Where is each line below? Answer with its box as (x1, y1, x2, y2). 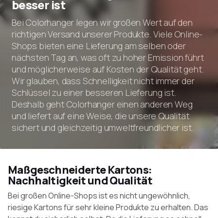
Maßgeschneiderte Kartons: (8, 163, 152, 177)
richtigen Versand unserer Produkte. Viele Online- (12, 28, 203, 40)
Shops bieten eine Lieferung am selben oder (12, 40, 186, 52)
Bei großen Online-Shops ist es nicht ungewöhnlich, (8, 190, 190, 201)
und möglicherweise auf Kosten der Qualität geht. (12, 63, 204, 75)
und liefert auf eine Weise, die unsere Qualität (12, 110, 189, 122)
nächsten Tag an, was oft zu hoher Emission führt (12, 52, 204, 63)
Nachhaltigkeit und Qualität (8, 173, 153, 188)
